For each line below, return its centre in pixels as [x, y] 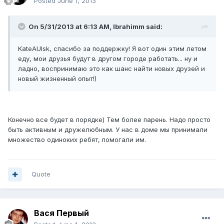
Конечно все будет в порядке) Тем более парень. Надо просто [109, 120]
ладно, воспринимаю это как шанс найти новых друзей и [111, 69]
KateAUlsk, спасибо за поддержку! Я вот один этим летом [112, 49]
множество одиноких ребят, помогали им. [77, 140]
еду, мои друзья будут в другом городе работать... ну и [108, 59]
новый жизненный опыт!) [57, 79]
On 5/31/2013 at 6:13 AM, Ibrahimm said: [95, 27]
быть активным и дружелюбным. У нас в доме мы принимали [108, 130]
